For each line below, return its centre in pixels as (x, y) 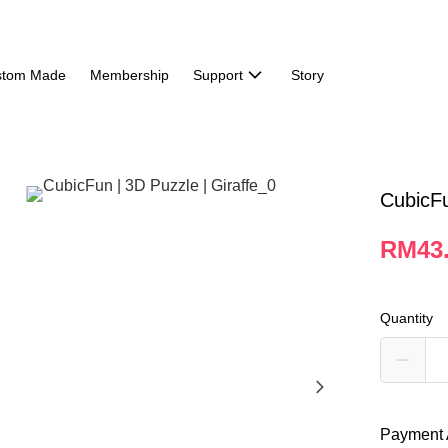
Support (217, 75)
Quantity (407, 318)
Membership (129, 75)
